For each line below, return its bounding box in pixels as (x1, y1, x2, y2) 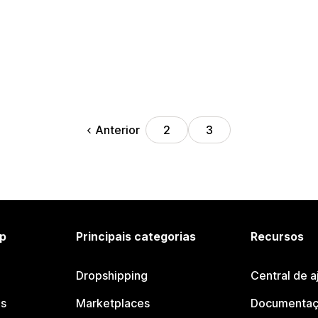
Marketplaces (76, 296, 150, 310)
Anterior (94, 122, 140, 137)
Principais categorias (76, 229, 197, 243)
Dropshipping (76, 268, 148, 283)
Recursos (250, 229, 304, 243)
